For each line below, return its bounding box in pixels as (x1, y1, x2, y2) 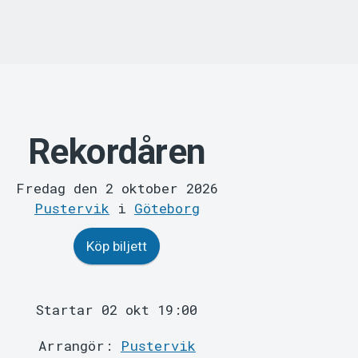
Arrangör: (38, 336, 121, 356)
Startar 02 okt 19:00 (36, 300, 198, 320)
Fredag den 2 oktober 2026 (15, 179, 218, 198)
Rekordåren (27, 131, 206, 173)
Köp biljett (86, 238, 148, 255)
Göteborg (133, 199, 200, 218)
